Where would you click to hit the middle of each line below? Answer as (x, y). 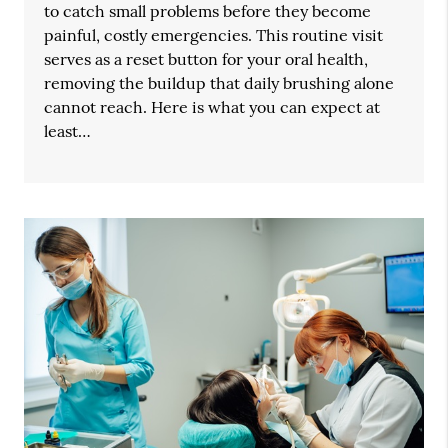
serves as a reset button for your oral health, (206, 59)
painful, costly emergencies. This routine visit (214, 35)
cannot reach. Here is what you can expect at (212, 107)
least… (68, 131)
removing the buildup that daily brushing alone (219, 83)
